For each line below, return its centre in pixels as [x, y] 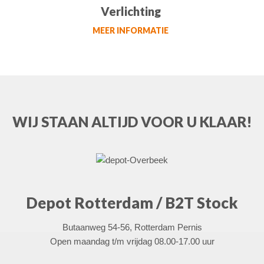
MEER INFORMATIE [131, 30]
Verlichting [131, 11]
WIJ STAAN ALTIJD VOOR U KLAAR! [132, 122]
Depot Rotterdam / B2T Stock [132, 203]
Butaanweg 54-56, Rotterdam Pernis [132, 227]
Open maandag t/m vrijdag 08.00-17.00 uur [132, 241]
